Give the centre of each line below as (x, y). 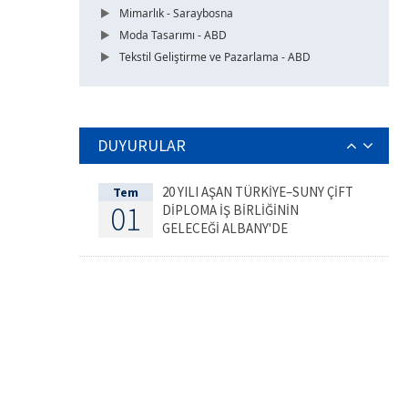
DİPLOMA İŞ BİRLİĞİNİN (230, 210)
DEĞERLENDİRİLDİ (216, 246)
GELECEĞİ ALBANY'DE (225, 228)
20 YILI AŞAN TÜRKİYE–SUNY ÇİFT (258, 192)
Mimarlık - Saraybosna (176, 13)
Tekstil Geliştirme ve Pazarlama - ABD (215, 57)
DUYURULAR (142, 145)
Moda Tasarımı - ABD (173, 35)
